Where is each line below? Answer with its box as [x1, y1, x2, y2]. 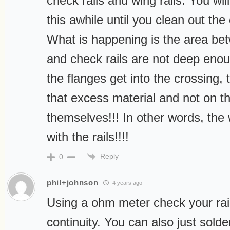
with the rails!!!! [47, 129, 129, 144]
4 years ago [111, 180, 143, 186]
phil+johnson [47, 178, 99, 187]
